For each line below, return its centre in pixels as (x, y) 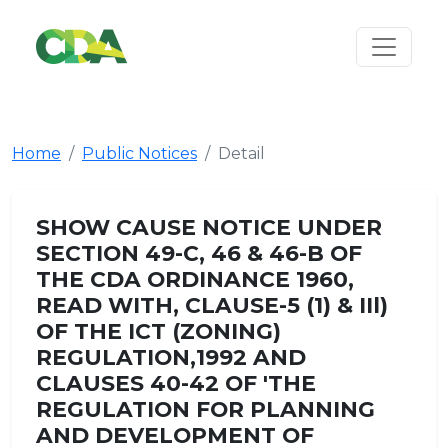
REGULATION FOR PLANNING (205, 409)
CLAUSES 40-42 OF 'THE (176, 383)
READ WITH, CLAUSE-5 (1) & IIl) (212, 305)
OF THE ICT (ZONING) (158, 331)
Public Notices (139, 153)
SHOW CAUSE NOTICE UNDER (209, 227)
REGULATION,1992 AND (171, 357)
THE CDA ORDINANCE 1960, (195, 279)
